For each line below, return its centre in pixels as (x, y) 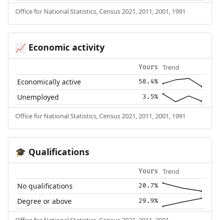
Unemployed (38, 97)
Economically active (49, 82)
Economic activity (65, 47)
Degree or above (45, 201)
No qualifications (45, 186)
